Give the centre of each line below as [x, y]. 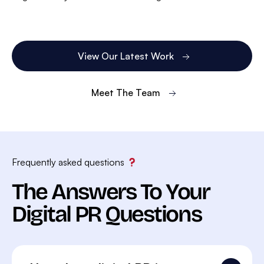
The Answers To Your [111, 192]
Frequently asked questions [69, 162]
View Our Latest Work [126, 56]
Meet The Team [126, 93]
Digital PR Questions [107, 214]
